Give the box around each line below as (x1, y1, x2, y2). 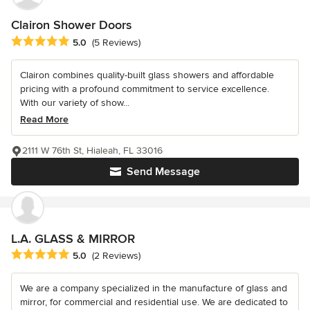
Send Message (127, 164, 200, 179)
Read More (20, 113, 69, 125)
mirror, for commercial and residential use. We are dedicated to (20, 295, 288, 308)
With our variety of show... (20, 96, 129, 109)
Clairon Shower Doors (11, 17, 131, 33)
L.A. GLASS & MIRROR (11, 230, 135, 246)
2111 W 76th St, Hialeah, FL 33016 (22, 144, 163, 156)
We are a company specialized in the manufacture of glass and (20, 282, 287, 294)
